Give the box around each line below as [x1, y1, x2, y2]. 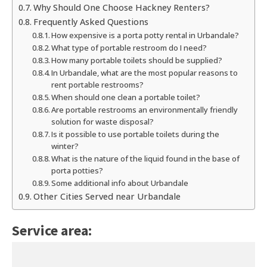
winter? [51, 141, 79, 152]
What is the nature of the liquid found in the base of [51, 153, 240, 164]
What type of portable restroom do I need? [51, 42, 207, 54]
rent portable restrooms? [51, 79, 144, 91]
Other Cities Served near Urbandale [33, 191, 181, 203]
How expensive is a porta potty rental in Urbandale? [51, 30, 240, 41]
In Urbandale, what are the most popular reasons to [51, 67, 238, 79]
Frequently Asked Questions [33, 16, 148, 28]
